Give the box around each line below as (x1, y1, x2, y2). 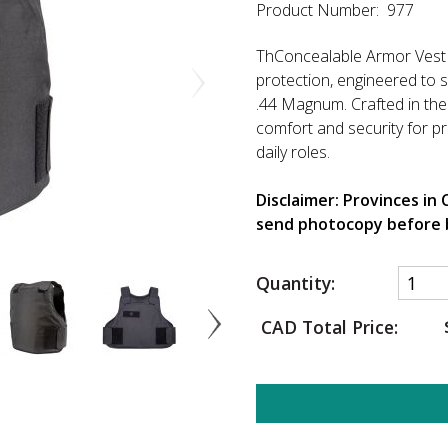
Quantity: (256, 270, 335, 295)
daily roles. (256, 140, 330, 163)
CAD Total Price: (256, 315, 398, 340)
